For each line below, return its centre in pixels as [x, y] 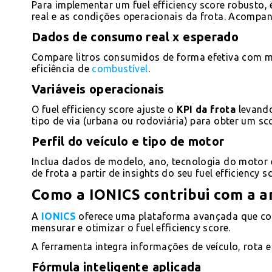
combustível [120, 68]
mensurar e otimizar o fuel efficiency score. [131, 227]
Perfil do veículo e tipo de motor [128, 141]
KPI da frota [205, 109]
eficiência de [62, 68]
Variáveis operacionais [98, 89]
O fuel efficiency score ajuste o [103, 109]
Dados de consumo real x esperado [135, 36]
